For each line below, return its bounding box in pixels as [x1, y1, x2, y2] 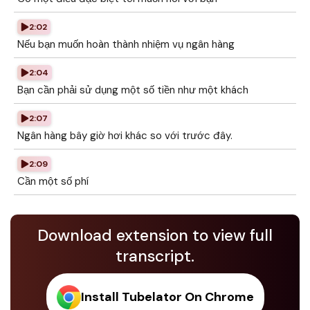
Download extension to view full [37, 225, 273, 246]
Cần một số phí [17, 174, 89, 188]
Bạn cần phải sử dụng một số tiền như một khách [17, 83, 248, 97]
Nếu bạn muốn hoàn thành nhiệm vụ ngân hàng [17, 37, 235, 51]
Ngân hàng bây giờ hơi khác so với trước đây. [17, 129, 232, 143]
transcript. [116, 246, 194, 266]
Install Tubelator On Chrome [80, 289, 254, 305]
